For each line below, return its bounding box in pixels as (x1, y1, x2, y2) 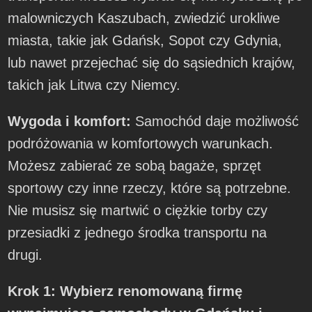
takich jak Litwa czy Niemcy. (8, 77, 181, 93)
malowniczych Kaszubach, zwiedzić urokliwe (8, 10, 281, 26)
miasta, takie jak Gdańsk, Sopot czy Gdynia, (8, 32, 283, 48)
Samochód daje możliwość (131, 113, 299, 129)
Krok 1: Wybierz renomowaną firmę (8, 283, 243, 299)
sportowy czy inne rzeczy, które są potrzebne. (8, 180, 292, 196)
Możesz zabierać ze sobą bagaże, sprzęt (8, 157, 262, 173)
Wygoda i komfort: (8, 113, 132, 129)
